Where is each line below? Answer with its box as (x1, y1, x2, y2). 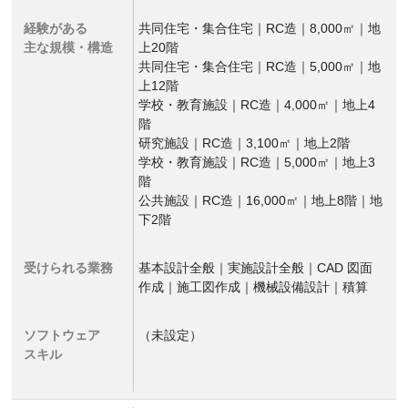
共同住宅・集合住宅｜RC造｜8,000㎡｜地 (138, 21, 382, 36)
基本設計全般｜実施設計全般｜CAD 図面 (138, 260, 373, 275)
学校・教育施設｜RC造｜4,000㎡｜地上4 (138, 97, 376, 112)
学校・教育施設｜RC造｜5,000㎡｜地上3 (138, 155, 376, 169)
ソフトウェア (24, 328, 101, 342)
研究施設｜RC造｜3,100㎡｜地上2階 (138, 136, 351, 150)
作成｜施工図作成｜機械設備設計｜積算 (138, 280, 369, 294)
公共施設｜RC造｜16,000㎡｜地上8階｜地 (138, 193, 383, 208)
